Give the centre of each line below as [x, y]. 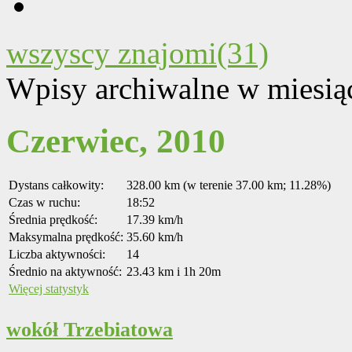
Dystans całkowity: [56, 185]
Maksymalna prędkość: [66, 237]
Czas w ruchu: [44, 203]
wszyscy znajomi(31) [137, 53]
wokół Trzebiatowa [90, 330]
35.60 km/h [155, 237]
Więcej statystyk [49, 289]
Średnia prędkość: [53, 220]
